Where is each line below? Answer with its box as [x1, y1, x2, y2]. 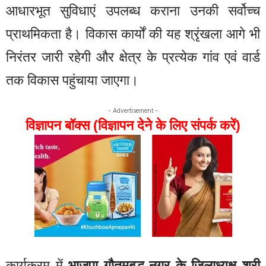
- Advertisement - [108, 106, 158, 114]
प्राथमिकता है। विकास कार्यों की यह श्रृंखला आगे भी [6, 26, 260, 42]
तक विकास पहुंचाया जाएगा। [6, 72, 139, 88]
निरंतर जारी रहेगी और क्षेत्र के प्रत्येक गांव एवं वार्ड [6, 49, 260, 65]
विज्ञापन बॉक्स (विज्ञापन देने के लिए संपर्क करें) [26, 117, 240, 133]
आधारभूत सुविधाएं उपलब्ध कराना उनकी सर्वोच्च [6, 3, 260, 19]
